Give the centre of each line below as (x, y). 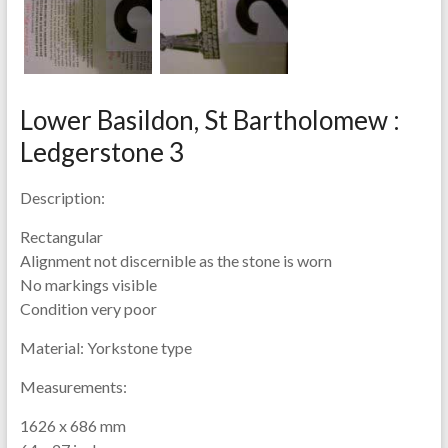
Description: (62, 197)
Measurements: (73, 386)
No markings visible (88, 284)
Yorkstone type (137, 347)
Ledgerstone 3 (101, 151)
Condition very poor (88, 308)
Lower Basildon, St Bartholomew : (209, 119)
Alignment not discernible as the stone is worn (175, 260)
